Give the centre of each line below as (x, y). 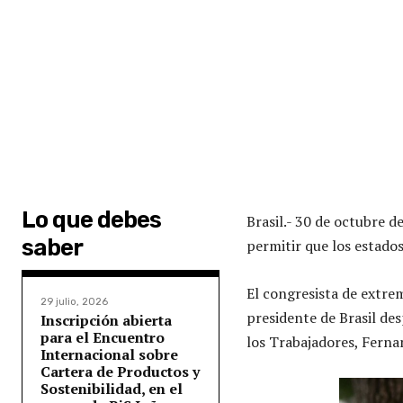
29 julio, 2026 (74, 301)
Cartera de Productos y (120, 371)
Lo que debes (91, 219)
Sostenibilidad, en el (112, 388)
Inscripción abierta (106, 320)
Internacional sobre (109, 354)
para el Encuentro (103, 337)
